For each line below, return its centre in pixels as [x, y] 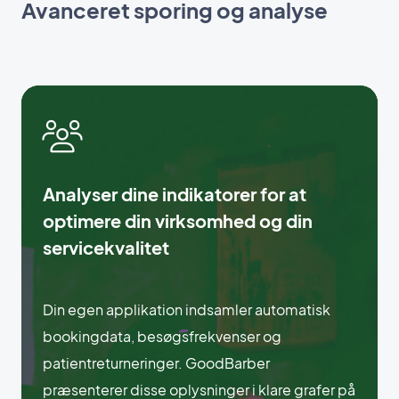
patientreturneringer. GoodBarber [156, 362]
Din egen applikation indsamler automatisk [187, 309]
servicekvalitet [106, 247]
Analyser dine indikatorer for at [175, 193]
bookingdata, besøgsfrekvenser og [162, 336]
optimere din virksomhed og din [178, 220]
